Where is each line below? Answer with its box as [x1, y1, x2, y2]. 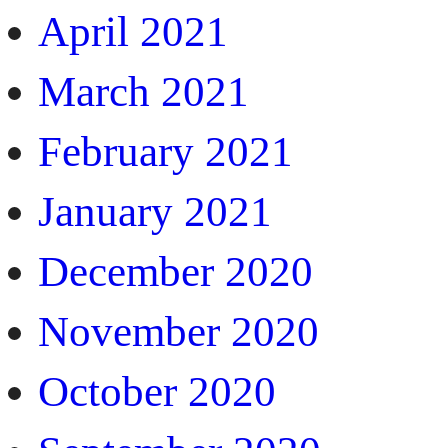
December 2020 [38, 247, 313, 295]
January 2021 [38, 187, 272, 235]
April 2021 [38, 7, 228, 55]
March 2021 [38, 67, 249, 115]
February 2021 [38, 127, 293, 175]
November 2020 [38, 307, 319, 355]
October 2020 [38, 367, 276, 415]
